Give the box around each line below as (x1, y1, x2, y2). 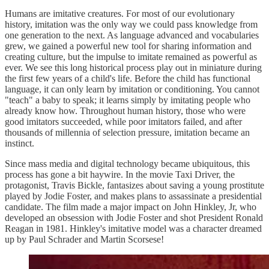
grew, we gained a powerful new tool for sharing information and (5, 40, 252, 51)
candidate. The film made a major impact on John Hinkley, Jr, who (5, 201, 256, 212)
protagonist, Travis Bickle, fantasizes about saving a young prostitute (5, 180, 264, 190)
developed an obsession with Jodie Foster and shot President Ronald (5, 212, 263, 223)
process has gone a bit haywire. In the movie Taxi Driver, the (5, 169, 235, 180)
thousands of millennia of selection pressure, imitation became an (5, 127, 250, 138)
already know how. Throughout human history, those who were (5, 105, 246, 116)
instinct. (5, 138, 34, 148)
